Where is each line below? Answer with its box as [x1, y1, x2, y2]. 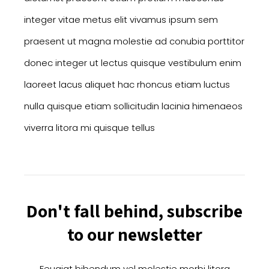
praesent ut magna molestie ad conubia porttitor [24, 35, 244, 48]
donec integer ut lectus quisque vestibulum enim [24, 56, 241, 70]
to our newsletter [67, 222, 202, 247]
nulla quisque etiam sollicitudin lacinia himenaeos [24, 100, 243, 113]
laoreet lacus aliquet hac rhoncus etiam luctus [24, 78, 230, 91]
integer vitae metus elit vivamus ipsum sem [24, 13, 218, 26]
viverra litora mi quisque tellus [24, 121, 155, 134]
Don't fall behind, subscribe [26, 199, 243, 223]
